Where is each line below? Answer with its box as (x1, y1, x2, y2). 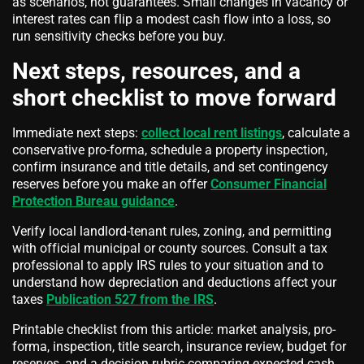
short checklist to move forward (12, 84, 336, 112)
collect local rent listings (141, 125, 282, 141)
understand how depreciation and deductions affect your (12, 275, 336, 291)
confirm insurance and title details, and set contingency (12, 159, 328, 175)
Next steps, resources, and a (12, 58, 301, 85)
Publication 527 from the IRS (46, 292, 214, 308)
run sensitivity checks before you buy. (12, 28, 226, 45)
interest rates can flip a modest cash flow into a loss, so (12, 11, 331, 28)
